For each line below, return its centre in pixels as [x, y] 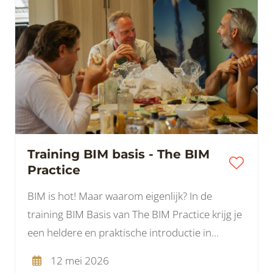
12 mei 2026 [80, 260]
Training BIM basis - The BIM [88, 154]
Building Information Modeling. [99, 250]
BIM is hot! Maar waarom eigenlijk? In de [120, 196]
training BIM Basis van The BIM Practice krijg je [135, 214]
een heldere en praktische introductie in [119, 232]
